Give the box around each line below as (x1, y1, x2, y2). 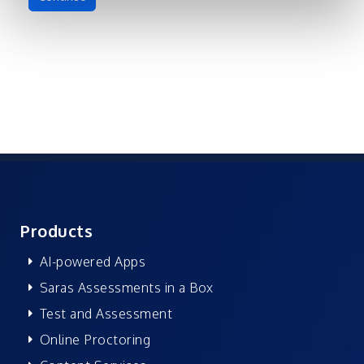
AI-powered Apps (39, 253, 145, 270)
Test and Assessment (39, 305, 172, 322)
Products (20, 219, 93, 241)
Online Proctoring (39, 331, 150, 348)
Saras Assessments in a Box (39, 279, 214, 296)
